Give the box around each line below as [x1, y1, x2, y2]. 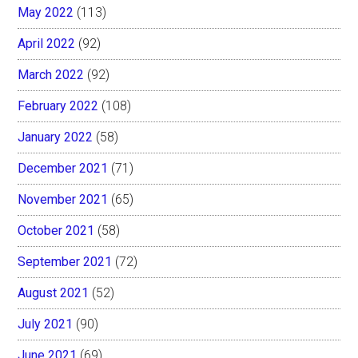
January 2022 [18, 129, 93, 145]
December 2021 [18, 160, 109, 176]
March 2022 [18, 66, 85, 82]
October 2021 [18, 222, 95, 238]
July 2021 [18, 316, 74, 332]
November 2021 [18, 191, 109, 207]
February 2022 [18, 97, 99, 113]
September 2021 [18, 253, 113, 269]
